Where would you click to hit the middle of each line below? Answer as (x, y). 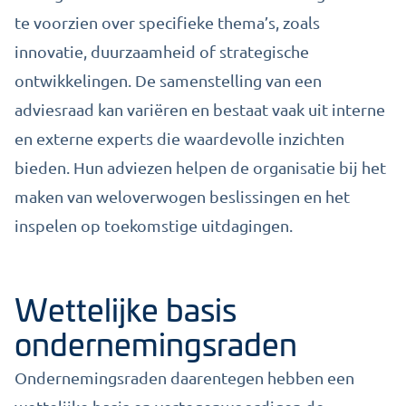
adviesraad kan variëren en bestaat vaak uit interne (200, 109)
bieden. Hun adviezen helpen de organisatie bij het (200, 167)
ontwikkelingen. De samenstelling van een (168, 80)
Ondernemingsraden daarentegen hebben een (184, 377)
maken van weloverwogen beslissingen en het (182, 196)
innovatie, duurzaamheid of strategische (162, 51)
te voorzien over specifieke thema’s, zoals (167, 22)
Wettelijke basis (126, 308)
